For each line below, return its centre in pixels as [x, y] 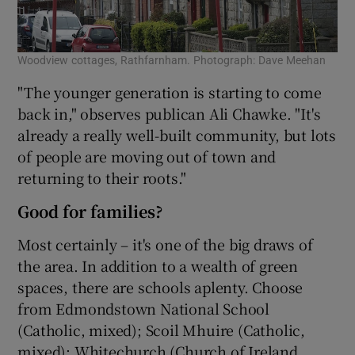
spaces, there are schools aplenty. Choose [160, 286]
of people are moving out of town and [147, 156]
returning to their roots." [102, 177]
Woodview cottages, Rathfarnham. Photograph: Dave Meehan [172, 60]
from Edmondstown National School [144, 308]
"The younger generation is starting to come [170, 92]
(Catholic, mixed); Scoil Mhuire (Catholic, [162, 329]
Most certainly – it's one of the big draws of [165, 244]
